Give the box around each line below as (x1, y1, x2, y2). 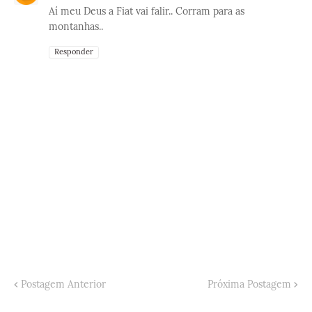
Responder (54, 46, 93, 56)
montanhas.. (49, 19, 103, 33)
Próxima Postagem (208, 277, 291, 290)
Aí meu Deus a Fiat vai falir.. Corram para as (49, 4, 244, 17)
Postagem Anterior (21, 277, 106, 290)
